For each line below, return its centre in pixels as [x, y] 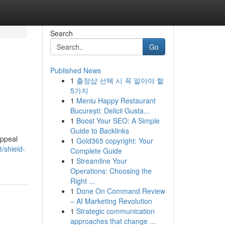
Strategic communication [115, 211]
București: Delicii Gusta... [110, 110]
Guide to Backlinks [99, 131]
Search [61, 33]
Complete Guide [96, 151]
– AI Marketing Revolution [111, 201]
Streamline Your [101, 161]
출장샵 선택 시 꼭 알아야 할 [120, 80]
